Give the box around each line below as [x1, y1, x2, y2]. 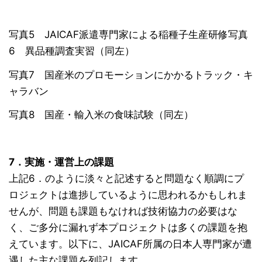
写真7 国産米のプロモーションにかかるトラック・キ [9, 68, 253, 81]
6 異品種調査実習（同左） [9, 45, 135, 57]
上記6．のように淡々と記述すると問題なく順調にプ [9, 173, 244, 185]
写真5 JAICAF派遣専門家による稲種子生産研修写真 [9, 29, 248, 41]
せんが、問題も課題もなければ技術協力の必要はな [9, 205, 237, 218]
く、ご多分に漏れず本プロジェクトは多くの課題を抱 [9, 222, 247, 234]
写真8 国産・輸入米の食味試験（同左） [9, 109, 194, 121]
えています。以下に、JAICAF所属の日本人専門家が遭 [9, 238, 252, 250]
